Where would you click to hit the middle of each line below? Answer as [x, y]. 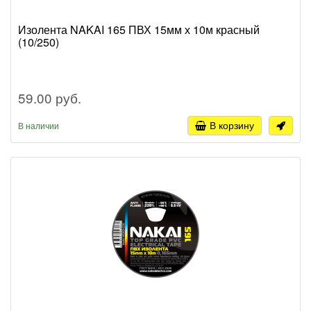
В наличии [39, 126]
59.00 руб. [50, 98]
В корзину [232, 125]
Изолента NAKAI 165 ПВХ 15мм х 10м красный [139, 30]
